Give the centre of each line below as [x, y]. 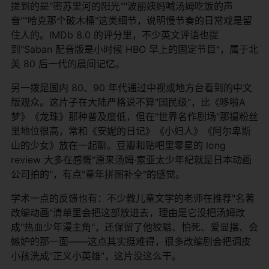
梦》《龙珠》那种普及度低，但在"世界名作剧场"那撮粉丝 [134, 116]
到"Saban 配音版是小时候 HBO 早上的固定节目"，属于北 [134, 49]
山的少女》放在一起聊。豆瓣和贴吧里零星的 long [118, 145]
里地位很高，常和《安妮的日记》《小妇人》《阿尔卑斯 [131, 131]
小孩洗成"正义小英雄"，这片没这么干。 [96, 255]
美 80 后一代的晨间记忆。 [68, 63]
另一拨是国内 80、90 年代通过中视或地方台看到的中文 [131, 87]
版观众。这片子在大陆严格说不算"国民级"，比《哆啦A [128, 102]
